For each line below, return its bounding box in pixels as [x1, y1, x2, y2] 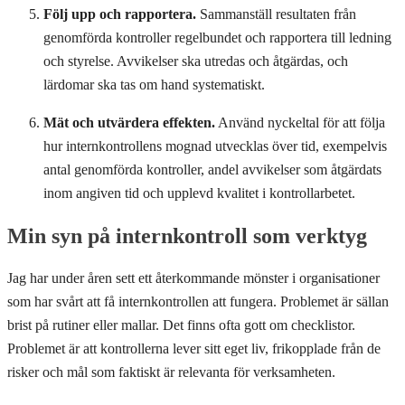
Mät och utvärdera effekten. [43, 114, 215, 130]
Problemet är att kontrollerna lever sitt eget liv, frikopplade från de [7, 340, 381, 356]
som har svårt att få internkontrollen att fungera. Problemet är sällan [7, 293, 389, 309]
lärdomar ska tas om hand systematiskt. [43, 76, 265, 92]
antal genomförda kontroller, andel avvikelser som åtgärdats [43, 161, 381, 177]
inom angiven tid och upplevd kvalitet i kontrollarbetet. [43, 184, 355, 201]
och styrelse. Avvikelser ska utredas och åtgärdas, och [43, 52, 348, 69]
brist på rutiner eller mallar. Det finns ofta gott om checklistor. [7, 316, 355, 333]
